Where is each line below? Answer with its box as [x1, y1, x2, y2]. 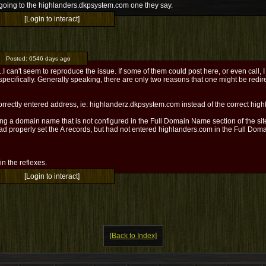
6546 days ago [29, 55, 71, 62]
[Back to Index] [109, 232, 157, 240]
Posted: [6, 55, 29, 62]
